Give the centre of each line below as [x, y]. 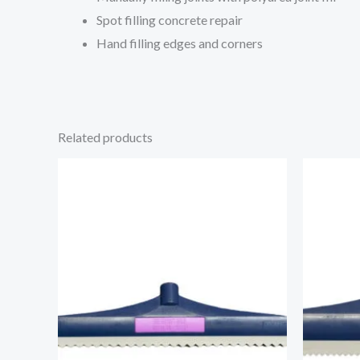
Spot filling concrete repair [170, 20]
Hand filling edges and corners [180, 43]
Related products [105, 137]
